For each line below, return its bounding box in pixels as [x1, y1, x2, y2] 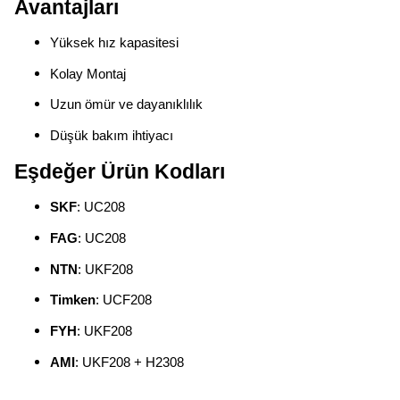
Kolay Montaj [50, 66, 126, 81]
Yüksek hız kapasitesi [50, 36, 179, 51]
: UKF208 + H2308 [75, 354, 184, 370]
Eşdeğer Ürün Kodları [14, 159, 225, 183]
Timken [50, 293, 96, 308]
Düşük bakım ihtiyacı [50, 129, 173, 144]
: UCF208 [96, 293, 152, 308]
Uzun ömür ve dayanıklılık [50, 97, 203, 112]
